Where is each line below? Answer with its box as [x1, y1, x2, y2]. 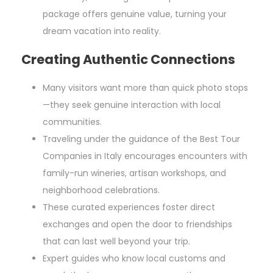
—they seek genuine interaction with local [43, 99, 221, 112]
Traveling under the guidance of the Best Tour [43, 133, 240, 146]
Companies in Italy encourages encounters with [43, 150, 247, 163]
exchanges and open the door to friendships [43, 218, 232, 231]
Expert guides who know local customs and [43, 252, 225, 265]
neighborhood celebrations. [43, 184, 160, 197]
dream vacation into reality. [43, 25, 161, 38]
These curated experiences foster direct [43, 201, 215, 214]
